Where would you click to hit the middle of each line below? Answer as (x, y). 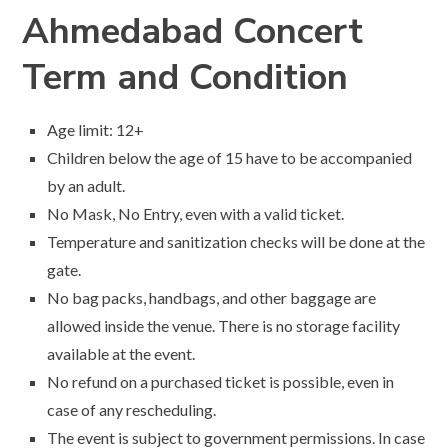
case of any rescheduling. (132, 410)
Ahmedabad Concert (193, 32)
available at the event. (123, 354)
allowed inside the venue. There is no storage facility (224, 326)
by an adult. (86, 186)
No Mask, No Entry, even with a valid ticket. (196, 214)
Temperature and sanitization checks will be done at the (236, 242)
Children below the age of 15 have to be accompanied (230, 158)
